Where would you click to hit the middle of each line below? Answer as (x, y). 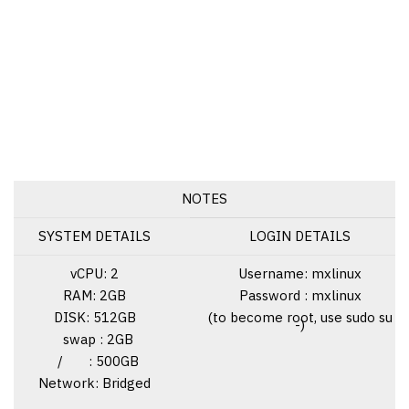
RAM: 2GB (94, 295)
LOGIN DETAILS (300, 236)
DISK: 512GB (94, 317)
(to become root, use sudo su (300, 317)
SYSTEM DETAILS (94, 236)
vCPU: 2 (94, 273)
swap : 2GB (94, 339)
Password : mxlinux (300, 295)
